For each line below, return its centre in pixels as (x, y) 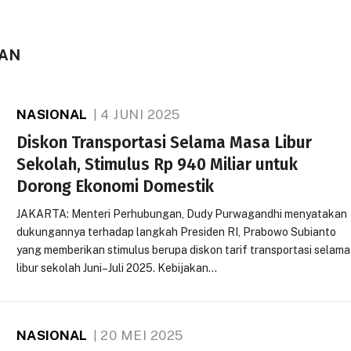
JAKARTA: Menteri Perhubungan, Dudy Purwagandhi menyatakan (182, 214)
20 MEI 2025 (142, 335)
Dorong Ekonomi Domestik (116, 186)
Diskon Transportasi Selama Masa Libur (165, 143)
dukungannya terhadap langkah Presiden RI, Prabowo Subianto (177, 232)
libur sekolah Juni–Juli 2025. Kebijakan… (117, 268)
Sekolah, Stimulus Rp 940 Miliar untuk (157, 165)
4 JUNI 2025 (140, 114)
